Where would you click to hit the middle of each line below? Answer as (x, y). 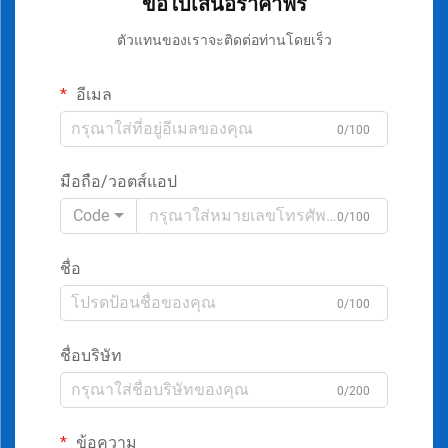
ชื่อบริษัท (91, 355)
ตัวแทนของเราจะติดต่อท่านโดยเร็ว (224, 39)
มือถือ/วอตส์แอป (118, 181)
